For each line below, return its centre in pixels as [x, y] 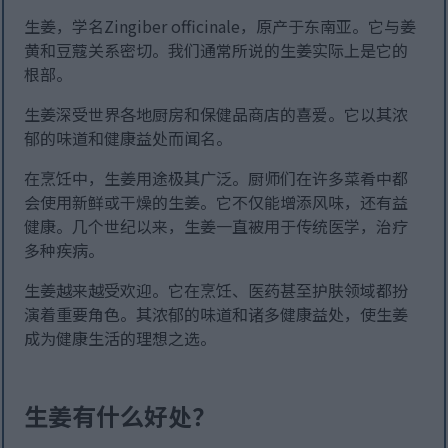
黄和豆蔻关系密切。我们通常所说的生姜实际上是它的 [216, 50]
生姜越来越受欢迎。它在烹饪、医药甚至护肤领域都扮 [216, 290]
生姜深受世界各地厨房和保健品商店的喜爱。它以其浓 [216, 114]
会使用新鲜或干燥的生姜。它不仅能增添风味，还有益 [216, 202]
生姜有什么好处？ [120, 416]
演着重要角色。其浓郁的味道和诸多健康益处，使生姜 [216, 314]
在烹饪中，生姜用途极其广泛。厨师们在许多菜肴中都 [216, 178]
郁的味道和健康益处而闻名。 [128, 138]
